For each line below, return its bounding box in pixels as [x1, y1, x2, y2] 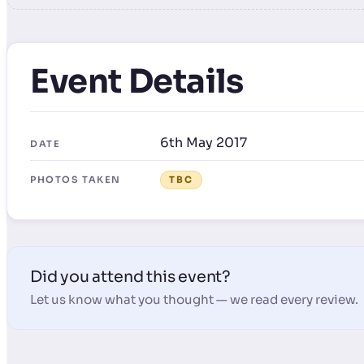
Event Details [30, 61, 244, 102]
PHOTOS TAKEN [30, 173, 121, 185]
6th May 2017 [160, 133, 247, 151]
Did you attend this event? [30, 266, 232, 288]
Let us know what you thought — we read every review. [30, 292, 358, 308]
